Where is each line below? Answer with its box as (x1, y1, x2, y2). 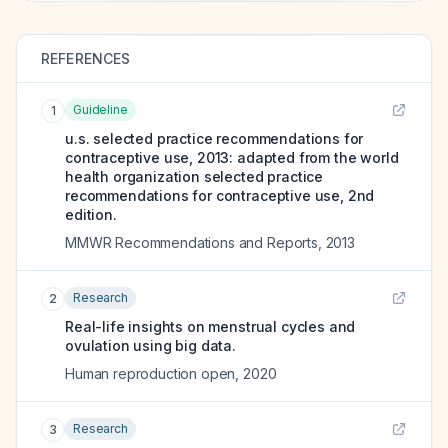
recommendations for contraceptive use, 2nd (65, 187, 375, 204)
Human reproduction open (65, 365, 236, 382)
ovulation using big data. (65, 337, 236, 354)
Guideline (73, 102, 128, 117)
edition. (65, 206, 117, 223)
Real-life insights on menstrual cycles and (65, 318, 356, 335)
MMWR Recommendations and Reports (65, 234, 318, 251)
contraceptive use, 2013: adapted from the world (65, 149, 399, 166)
